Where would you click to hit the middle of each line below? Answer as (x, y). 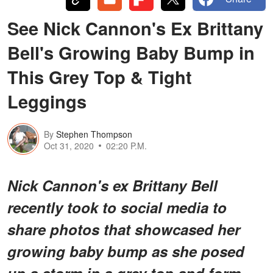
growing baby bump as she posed (126, 251)
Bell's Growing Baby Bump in (131, 52)
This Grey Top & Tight (100, 76)
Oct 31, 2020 (69, 146)
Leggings (47, 101)
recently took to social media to (117, 207)
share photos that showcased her (124, 229)
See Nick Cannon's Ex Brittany (135, 28)
